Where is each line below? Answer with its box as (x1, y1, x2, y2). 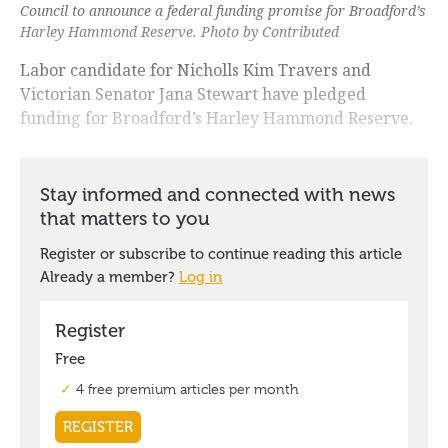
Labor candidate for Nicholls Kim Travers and (20, 59, 371, 81)
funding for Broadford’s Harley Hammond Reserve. (20, 107, 413, 129)
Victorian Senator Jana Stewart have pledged (20, 83, 366, 105)
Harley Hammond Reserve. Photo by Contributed (20, 22, 339, 41)
